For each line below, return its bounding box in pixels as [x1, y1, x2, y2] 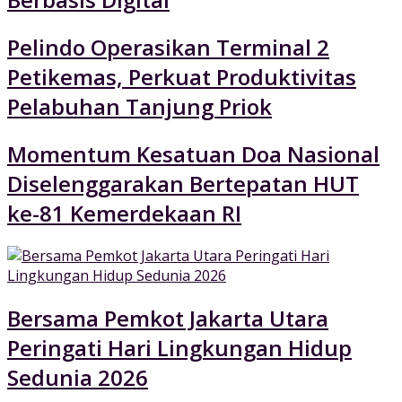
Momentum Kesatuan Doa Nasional [7, 139, 380, 170]
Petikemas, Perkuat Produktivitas [7, 62, 356, 92]
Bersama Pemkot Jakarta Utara [7, 302, 328, 333]
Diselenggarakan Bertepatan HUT [7, 169, 359, 199]
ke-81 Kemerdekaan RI [7, 198, 241, 229]
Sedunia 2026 [7, 362, 148, 392]
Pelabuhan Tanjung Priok [7, 92, 272, 122]
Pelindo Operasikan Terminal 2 [7, 32, 329, 63]
